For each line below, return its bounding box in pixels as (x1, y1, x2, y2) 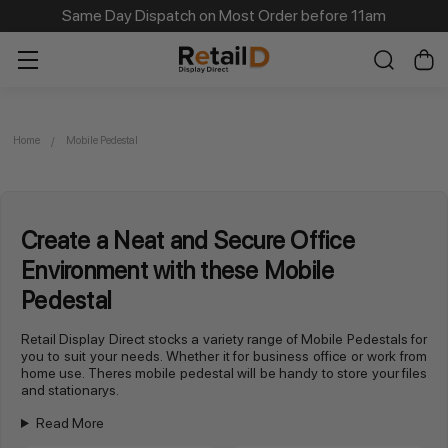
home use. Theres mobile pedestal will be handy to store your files (21, 365, 427, 381)
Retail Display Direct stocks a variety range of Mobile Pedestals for (21, 331, 427, 347)
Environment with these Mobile (21, 256, 335, 285)
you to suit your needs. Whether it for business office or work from (21, 348, 427, 364)
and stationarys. (21, 382, 119, 398)
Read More (35, 415, 104, 431)
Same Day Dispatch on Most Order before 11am (62, 6, 386, 25)
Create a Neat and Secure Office (21, 226, 355, 255)
